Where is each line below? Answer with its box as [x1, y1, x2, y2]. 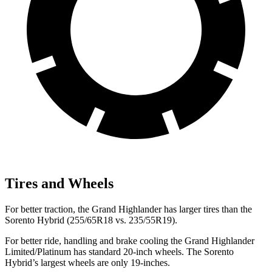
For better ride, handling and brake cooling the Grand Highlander [5, 235, 254, 246]
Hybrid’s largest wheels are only [5, 257, 128, 268]
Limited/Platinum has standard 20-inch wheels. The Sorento [5, 246, 234, 257]
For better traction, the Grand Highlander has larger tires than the [5, 203, 252, 214]
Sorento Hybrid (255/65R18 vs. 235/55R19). [5, 214, 177, 225]
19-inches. [128, 257, 170, 268]
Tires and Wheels [5, 175, 114, 191]
